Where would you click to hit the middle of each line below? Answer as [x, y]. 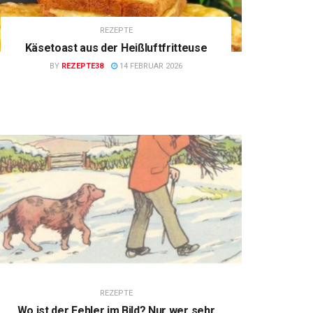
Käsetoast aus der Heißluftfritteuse [116, 48]
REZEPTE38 [82, 66]
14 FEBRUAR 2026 [150, 66]
